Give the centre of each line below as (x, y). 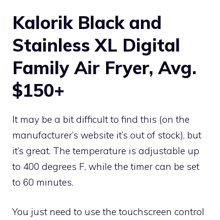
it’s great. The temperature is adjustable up (106, 151)
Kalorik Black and (87, 22)
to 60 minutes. (43, 182)
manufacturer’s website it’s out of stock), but (107, 135)
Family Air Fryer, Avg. (104, 67)
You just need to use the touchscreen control (108, 212)
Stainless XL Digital (96, 45)
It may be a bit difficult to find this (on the (101, 119)
